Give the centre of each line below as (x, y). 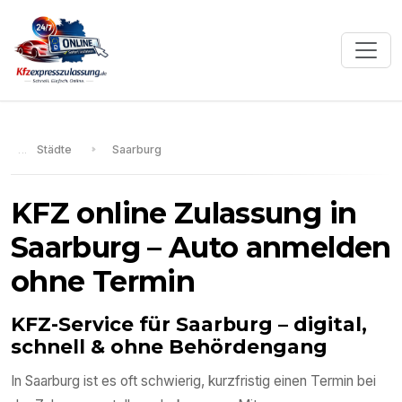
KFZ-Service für (93, 324)
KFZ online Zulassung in (184, 214)
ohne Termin (103, 282)
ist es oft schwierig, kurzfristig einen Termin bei (228, 381)
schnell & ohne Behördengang (169, 347)
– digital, (320, 324)
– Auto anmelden (265, 248)
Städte (54, 149)
